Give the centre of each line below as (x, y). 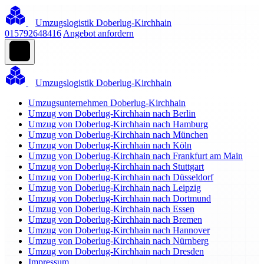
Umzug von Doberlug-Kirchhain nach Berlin (112, 113)
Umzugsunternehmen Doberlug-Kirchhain (107, 103)
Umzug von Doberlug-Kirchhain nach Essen (111, 209)
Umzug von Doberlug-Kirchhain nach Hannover (119, 230)
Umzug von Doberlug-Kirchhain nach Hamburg (118, 124)
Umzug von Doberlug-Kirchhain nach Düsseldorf (121, 177)
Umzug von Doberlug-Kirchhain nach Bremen (115, 220)
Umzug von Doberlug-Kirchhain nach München (118, 135)
